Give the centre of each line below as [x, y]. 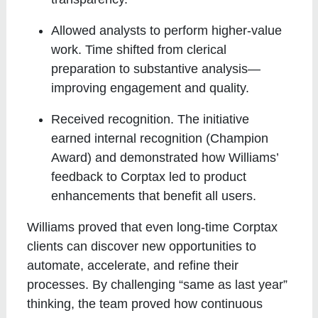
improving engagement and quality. [150, 88]
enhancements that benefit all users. [154, 196]
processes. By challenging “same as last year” [158, 284]
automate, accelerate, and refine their [133, 265]
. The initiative [210, 119]
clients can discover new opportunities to [142, 246]
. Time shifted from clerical [153, 49]
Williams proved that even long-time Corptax [153, 227]
